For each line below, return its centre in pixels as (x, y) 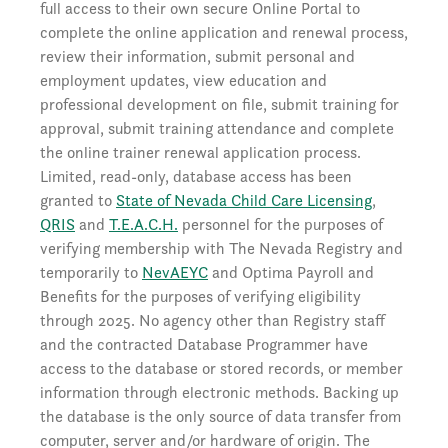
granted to (78, 200)
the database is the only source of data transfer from (220, 416)
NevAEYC (175, 272)
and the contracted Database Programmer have (204, 344)
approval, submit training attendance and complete (217, 128)
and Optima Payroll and (291, 272)
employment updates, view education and (183, 80)
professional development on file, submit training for (219, 104)
